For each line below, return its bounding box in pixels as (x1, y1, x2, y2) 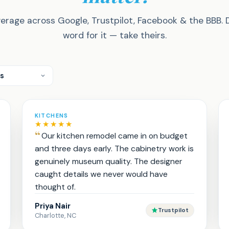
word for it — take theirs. (62, 30, 167, 41)
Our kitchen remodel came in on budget (41, 130, 188, 141)
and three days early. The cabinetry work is (34, 143, 194, 154)
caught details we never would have (34, 169, 168, 179)
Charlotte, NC (34, 211, 76, 220)
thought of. (34, 181, 76, 192)
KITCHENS (34, 112, 68, 119)
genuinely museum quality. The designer (34, 156, 182, 167)
